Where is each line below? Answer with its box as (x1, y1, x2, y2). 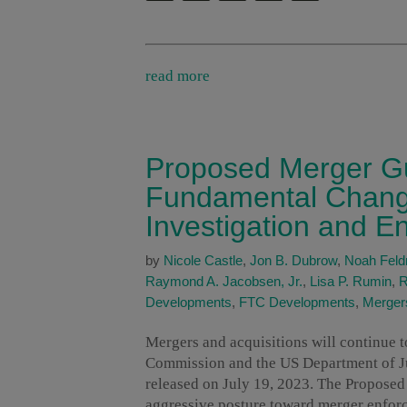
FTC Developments (239, 294, 355, 311)
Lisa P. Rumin (310, 273, 392, 290)
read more (145, 67, 210, 85)
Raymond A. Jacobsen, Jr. (145, 273, 303, 290)
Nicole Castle (164, 253, 243, 269)
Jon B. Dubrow (250, 253, 337, 269)
